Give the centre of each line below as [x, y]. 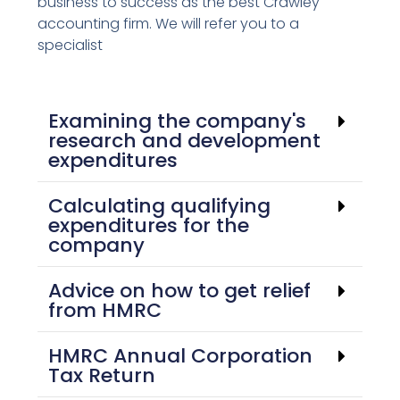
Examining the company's [178, 121]
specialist [71, 45]
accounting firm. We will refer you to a [169, 23]
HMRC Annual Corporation [181, 355]
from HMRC [105, 310]
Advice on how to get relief [180, 290]
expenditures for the [149, 225]
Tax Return [102, 375]
